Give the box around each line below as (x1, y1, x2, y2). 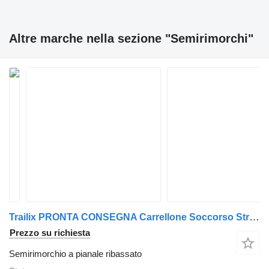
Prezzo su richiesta (10, 228, 90, 238)
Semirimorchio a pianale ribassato (9, 249, 142, 259)
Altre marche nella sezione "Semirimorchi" (9, 32, 253, 46)
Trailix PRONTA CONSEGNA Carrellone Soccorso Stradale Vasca (249, 211, 259, 223)
